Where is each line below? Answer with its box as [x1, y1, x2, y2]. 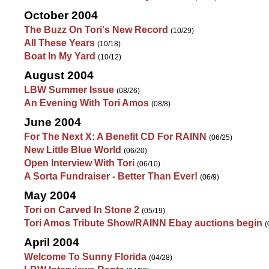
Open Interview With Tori [24, 158, 134, 168]
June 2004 [24, 116, 81, 128]
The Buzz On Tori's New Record [24, 25, 168, 35]
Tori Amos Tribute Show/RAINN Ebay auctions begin [24, 218, 262, 228]
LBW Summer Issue [24, 85, 114, 95]
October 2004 [24, 9, 98, 22]
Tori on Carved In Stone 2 [24, 205, 139, 215]
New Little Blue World [24, 145, 121, 155]
